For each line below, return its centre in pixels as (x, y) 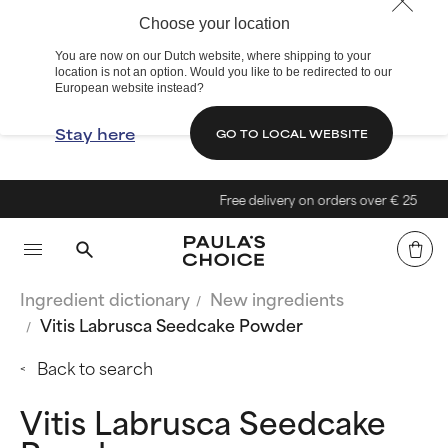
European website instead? (129, 88)
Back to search (95, 367)
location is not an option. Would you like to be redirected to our (223, 72)
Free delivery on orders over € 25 (301, 199)
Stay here (95, 133)
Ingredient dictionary (105, 298)
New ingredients (277, 298)
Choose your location (214, 23)
